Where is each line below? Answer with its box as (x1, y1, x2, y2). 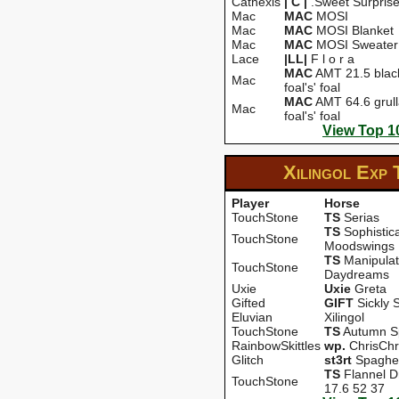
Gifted (232, 296, 265, 310)
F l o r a (307, 52, 354, 66)
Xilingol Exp (283, 161, 393, 183)
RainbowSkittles (232, 338, 321, 353)
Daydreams (324, 267, 389, 281)
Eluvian (232, 310, 273, 324)
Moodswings (324, 239, 395, 253)
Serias (340, 210, 379, 224)
